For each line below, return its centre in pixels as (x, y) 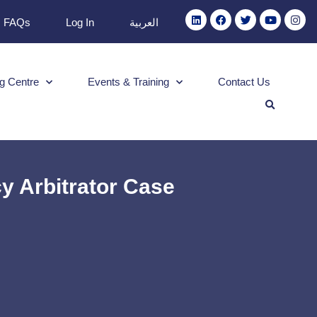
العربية (144, 22)
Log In (80, 22)
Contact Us (244, 81)
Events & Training (128, 81)
